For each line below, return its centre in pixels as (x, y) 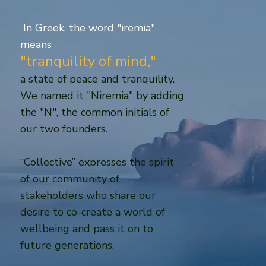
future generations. (67, 245)
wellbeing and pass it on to (87, 228)
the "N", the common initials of (95, 112)
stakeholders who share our (88, 195)
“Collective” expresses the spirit (97, 162)
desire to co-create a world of (93, 212)
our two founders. (64, 129)
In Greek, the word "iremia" (88, 28)
